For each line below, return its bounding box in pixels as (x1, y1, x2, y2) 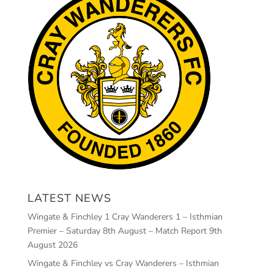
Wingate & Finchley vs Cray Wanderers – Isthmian (27, 257, 219, 269)
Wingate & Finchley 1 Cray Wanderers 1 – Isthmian (27, 210, 223, 223)
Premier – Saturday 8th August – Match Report (27, 224, 207, 237)
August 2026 (27, 239, 78, 251)
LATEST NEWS (27, 190, 111, 206)
